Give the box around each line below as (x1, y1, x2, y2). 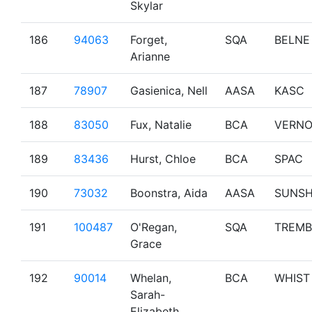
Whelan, (130, 271, 171, 285)
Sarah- (130, 288, 165, 302)
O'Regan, (130, 220, 177, 234)
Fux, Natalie (130, 118, 192, 132)
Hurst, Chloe (130, 152, 196, 166)
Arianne (130, 49, 170, 63)
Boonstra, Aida (130, 186, 208, 200)
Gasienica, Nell (130, 84, 208, 97)
